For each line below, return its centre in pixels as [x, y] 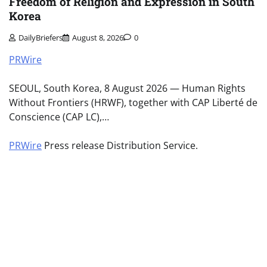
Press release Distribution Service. [120, 146]
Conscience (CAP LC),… [59, 117]
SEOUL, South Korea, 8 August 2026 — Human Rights [127, 89]
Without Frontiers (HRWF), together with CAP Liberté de [133, 103]
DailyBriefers [41, 38]
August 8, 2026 [98, 38]
